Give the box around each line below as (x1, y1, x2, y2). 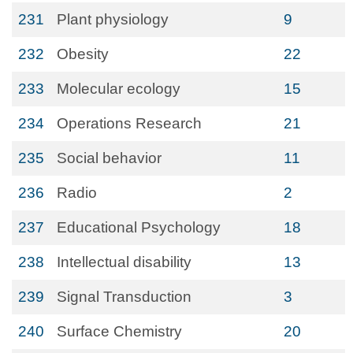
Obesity (57, 46, 109, 62)
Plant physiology (57, 11, 169, 28)
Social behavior (57, 150, 162, 166)
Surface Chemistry (57, 323, 182, 340)
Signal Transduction (57, 288, 191, 305)
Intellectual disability (57, 254, 191, 270)
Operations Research (57, 115, 202, 132)
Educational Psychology (57, 219, 221, 236)
